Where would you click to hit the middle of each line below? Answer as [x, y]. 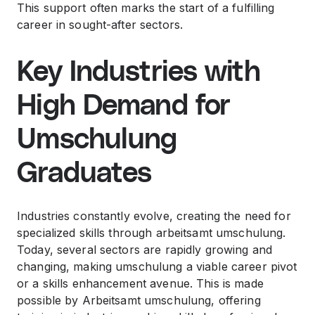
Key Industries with [139, 72]
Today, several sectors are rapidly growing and [145, 250]
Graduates [84, 174]
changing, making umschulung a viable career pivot [157, 266]
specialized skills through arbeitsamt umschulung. [152, 233]
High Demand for [124, 106]
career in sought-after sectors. [100, 25]
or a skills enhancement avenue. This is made [140, 283]
